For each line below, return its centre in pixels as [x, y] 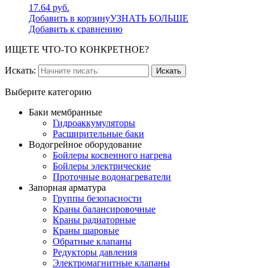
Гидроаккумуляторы [94, 123]
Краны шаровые [86, 230]
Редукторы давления [95, 252]
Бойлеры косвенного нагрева [112, 155]
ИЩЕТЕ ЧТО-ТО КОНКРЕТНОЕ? [77, 49]
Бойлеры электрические [102, 166]
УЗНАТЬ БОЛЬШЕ [149, 18]
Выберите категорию [48, 92]
